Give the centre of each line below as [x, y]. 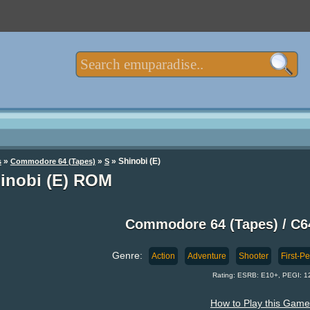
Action [164, 256]
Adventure [207, 256]
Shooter [254, 256]
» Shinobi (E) [135, 161]
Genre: [129, 256]
